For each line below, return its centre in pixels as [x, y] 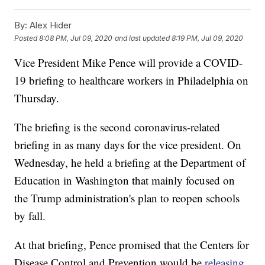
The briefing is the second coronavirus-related [117, 127]
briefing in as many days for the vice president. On [128, 145]
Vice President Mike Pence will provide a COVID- [129, 63]
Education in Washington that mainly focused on [125, 180]
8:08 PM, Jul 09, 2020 [76, 38]
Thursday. [37, 98]
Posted [27, 38]
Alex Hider [50, 25]
